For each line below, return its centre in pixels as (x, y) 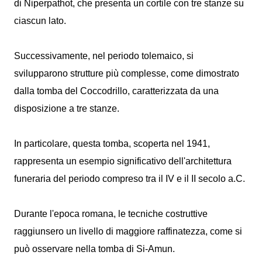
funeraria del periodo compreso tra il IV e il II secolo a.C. (130, 178)
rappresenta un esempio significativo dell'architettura (123, 161)
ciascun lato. (40, 20)
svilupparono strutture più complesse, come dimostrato (127, 73)
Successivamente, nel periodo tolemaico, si (104, 56)
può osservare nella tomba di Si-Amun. (96, 249)
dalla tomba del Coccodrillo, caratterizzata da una (116, 91)
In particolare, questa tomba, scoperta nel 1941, (112, 143)
